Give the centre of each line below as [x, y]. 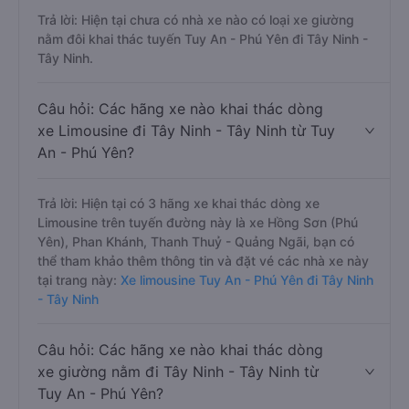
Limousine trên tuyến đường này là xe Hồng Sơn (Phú [198, 222]
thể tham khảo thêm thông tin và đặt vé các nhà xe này [203, 261]
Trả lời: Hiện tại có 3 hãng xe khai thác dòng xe [178, 203]
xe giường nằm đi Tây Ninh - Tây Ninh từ [178, 372]
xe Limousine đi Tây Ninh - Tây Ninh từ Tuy [186, 131]
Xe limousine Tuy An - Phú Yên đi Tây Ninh [245, 280]
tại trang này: [77, 280]
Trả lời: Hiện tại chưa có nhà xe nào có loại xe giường [196, 20]
